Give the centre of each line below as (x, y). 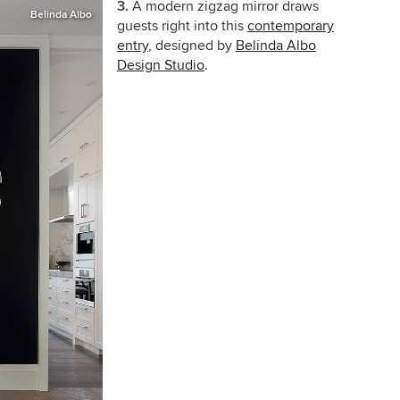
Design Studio (160, 66)
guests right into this (182, 26)
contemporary (290, 26)
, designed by (192, 46)
